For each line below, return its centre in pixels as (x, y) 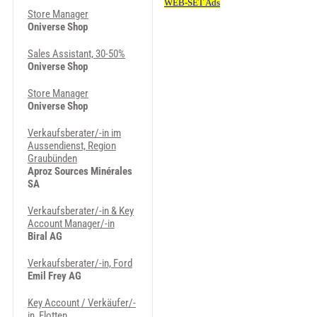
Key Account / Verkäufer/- (81, 303)
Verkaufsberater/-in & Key (80, 211)
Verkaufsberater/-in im (74, 133)
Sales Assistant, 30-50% (76, 54)
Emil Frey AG (54, 276)
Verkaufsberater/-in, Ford (80, 263)
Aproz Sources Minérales (80, 171)
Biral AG (45, 236)
